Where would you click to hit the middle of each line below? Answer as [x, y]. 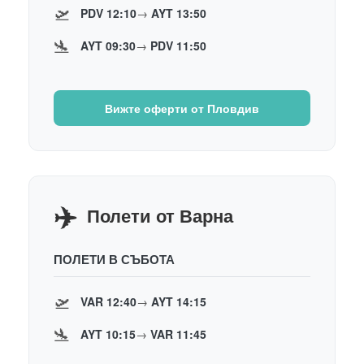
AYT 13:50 [179, 13]
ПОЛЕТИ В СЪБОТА [114, 259]
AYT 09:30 [108, 45]
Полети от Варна [160, 215]
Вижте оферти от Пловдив [182, 108]
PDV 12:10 [108, 13]
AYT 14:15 [179, 301]
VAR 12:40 [108, 301]
